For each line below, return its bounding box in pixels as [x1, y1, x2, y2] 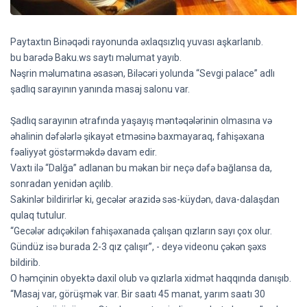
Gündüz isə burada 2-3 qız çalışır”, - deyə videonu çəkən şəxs [10, 241, 267, 252]
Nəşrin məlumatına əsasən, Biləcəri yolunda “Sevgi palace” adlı [10, 68, 275, 79]
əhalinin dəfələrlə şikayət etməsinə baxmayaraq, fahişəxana [10, 131, 265, 142]
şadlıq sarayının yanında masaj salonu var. [10, 84, 190, 95]
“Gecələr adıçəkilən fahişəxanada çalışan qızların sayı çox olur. [10, 225, 272, 236]
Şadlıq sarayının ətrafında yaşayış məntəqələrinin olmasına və [10, 115, 272, 126]
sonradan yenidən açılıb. [10, 178, 113, 189]
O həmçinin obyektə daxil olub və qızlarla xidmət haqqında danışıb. [10, 273, 291, 284]
